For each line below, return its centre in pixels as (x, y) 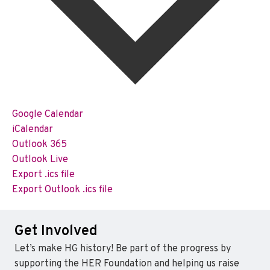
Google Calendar (47, 115)
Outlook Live (40, 160)
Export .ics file (43, 175)
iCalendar (32, 130)
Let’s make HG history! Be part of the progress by (123, 249)
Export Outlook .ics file (62, 190)
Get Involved (56, 231)
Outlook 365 (39, 145)
